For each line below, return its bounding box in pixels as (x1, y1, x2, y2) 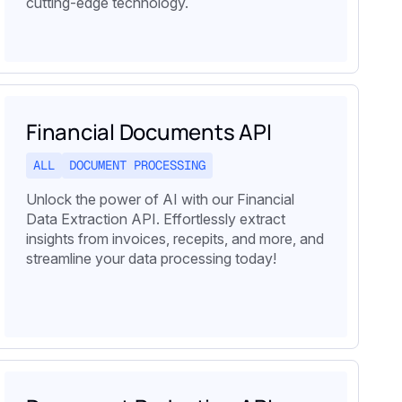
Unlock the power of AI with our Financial (26, 189, 294, 208)
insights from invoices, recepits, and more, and (26, 229, 324, 248)
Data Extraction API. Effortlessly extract (26, 209, 285, 228)
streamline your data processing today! (26, 249, 276, 267)
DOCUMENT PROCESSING (69, 157, 205, 174)
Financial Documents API (26, 117, 272, 147)
